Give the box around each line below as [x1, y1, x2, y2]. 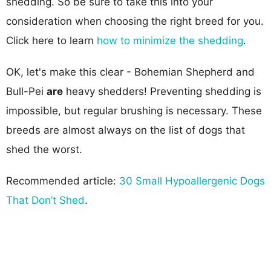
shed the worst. [6, 143, 82, 155]
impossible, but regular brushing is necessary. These [6, 104, 262, 117]
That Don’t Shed [6, 194, 85, 206]
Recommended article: [6, 174, 119, 187]
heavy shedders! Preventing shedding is [63, 85, 261, 97]
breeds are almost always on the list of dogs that [6, 123, 245, 136]
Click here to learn [6, 34, 97, 47]
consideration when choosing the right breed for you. [6, 15, 264, 27]
